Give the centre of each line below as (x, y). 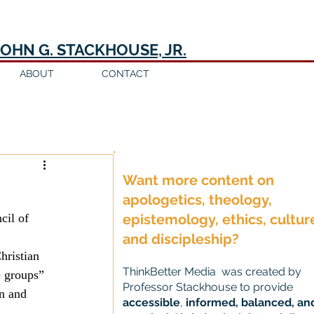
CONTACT (125, 74)
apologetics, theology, (197, 200)
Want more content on (198, 180)
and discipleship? (181, 239)
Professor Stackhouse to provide (208, 287)
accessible (151, 302)
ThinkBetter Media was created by (212, 272)
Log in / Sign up (63, 112)
